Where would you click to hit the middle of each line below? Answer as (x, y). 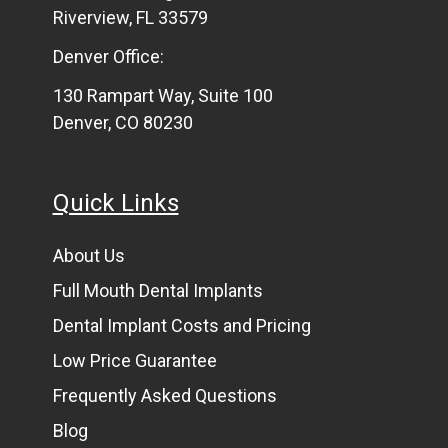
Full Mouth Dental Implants (157, 291)
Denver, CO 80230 (122, 123)
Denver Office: (108, 57)
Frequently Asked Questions (164, 396)
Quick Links (115, 203)
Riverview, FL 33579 (130, 18)
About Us (88, 256)
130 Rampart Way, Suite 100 (162, 96)
